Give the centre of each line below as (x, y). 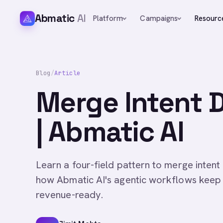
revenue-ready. (70, 195)
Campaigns (159, 18)
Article (67, 73)
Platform (108, 18)
